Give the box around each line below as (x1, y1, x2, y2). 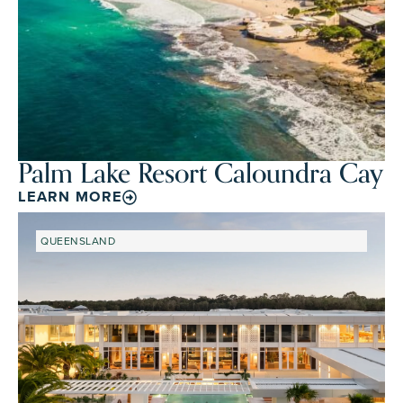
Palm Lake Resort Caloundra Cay (18, 151, 383, 196)
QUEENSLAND (40, 232, 115, 249)
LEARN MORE (18, 185, 122, 209)
